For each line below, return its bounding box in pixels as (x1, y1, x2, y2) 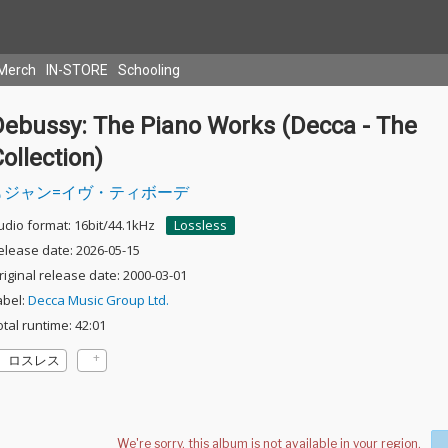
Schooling (118, 62, 180, 78)
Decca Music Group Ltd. (27, 291, 169, 309)
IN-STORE (46, 62, 108, 78)
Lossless (173, 216, 227, 234)
